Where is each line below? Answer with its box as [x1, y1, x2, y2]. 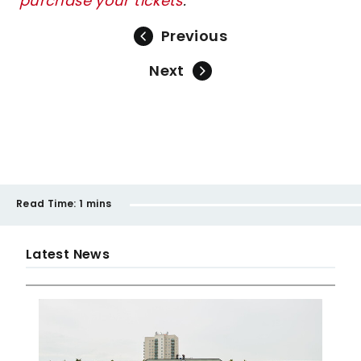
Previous [161, 26, 227, 46]
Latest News [26, 245, 110, 263]
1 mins [79, 197, 112, 210]
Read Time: [16, 197, 77, 210]
